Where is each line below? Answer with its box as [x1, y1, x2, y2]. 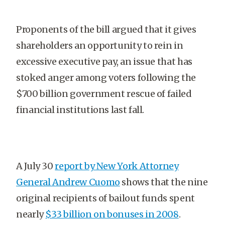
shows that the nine [120, 176, 208, 188]
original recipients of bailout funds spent [16, 192, 195, 204]
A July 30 [16, 160, 55, 172]
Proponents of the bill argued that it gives [16, 24, 196, 35]
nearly [16, 208, 46, 220]
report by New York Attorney [55, 160, 179, 172]
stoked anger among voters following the [16, 72, 196, 83]
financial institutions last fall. [16, 104, 145, 116]
